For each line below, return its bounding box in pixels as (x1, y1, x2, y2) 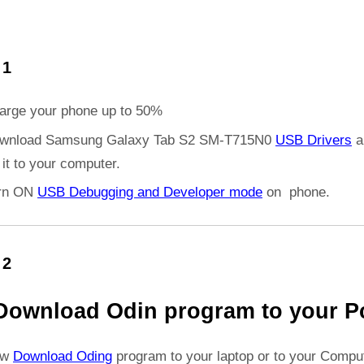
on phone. (262, 184, 330, 201)
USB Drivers (275, 132, 352, 148)
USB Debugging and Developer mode (37, 184, 262, 201)
